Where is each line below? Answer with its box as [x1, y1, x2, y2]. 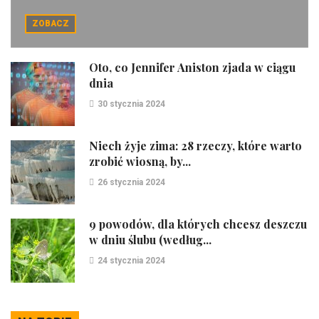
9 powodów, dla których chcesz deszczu [89, 216, 307, 232]
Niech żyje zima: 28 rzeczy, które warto [89, 138, 302, 154]
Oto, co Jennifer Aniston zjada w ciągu [89, 60, 296, 75]
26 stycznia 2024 [98, 177, 165, 188]
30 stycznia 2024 [98, 99, 165, 110]
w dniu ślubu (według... [89, 232, 211, 248]
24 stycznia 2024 [98, 256, 165, 266]
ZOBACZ [32, 19, 69, 29]
